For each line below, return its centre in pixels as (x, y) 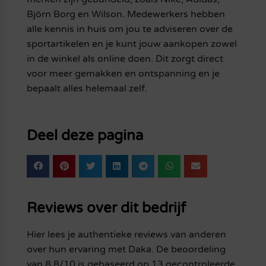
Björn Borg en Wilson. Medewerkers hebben (126, 15)
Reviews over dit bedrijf (106, 208)
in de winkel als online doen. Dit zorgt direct (125, 59)
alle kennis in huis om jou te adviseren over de (129, 29)
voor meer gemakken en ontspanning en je (123, 74)
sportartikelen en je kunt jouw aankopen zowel (132, 44)
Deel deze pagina (85, 135)
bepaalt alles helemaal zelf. (87, 89)
